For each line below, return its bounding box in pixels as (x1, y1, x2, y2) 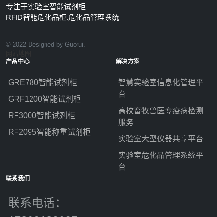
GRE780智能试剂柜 (8, 78, 77, 87)
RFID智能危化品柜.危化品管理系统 (6, 13, 119, 21)
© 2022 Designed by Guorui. (6, 41, 85, 48)
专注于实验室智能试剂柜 (6, 2, 86, 11)
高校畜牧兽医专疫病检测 (118, 107, 203, 115)
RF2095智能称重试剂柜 (8, 128, 91, 136)
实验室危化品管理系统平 (118, 151, 203, 159)
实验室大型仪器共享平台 (118, 135, 203, 143)
